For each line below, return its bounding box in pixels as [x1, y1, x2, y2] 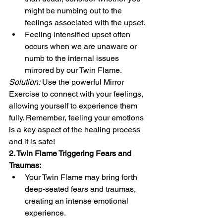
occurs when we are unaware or [25, 42, 139, 51]
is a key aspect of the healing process [9, 125, 142, 134]
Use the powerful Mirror [40, 77, 126, 87]
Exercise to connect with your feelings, [9, 89, 145, 99]
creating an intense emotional [25, 196, 130, 206]
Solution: [9, 77, 40, 87]
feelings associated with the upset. [25, 18, 145, 27]
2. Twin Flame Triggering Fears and [9, 149, 133, 158]
